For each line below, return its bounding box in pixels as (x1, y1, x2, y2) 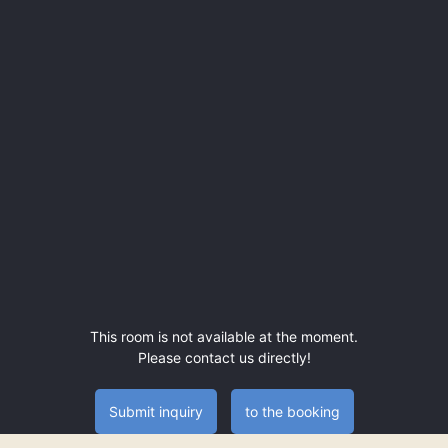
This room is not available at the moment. (90, 327, 358, 345)
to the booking (244, 402, 340, 420)
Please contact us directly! (137, 348, 311, 366)
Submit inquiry (108, 402, 203, 420)
